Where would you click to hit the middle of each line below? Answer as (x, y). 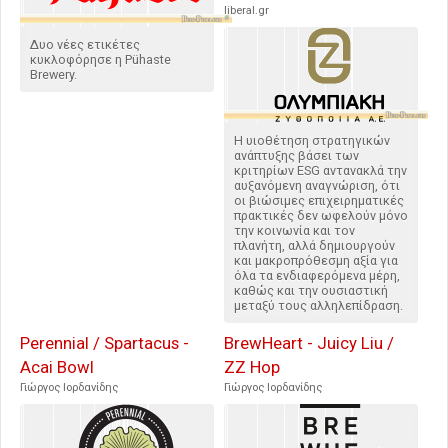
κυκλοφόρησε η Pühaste (100, 60)
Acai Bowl (57, 367)
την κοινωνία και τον (294, 231)
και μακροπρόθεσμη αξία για (316, 261)
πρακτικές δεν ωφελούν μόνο (321, 216)
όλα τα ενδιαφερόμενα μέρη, (317, 276)
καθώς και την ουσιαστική (311, 291)
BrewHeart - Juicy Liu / (309, 343)
